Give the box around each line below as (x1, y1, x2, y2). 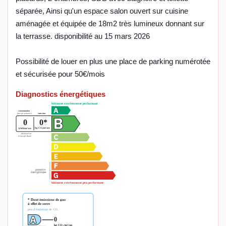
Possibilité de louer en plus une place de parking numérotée (16, 57, 210, 66)
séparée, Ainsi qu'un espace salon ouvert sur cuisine (16, 7, 188, 16)
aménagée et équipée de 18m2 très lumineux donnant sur (16, 19, 204, 28)
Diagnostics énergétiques (16, 90, 105, 99)
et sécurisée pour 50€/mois (16, 70, 105, 79)
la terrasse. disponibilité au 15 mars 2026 (16, 32, 150, 41)
